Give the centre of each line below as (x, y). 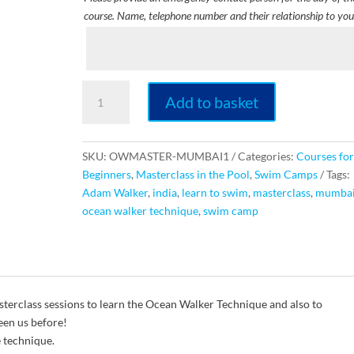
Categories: (267, 156)
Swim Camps (286, 174)
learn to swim (215, 192)
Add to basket (212, 102)
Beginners (106, 174)
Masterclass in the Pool (192, 174)
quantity (102, 179)
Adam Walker (115, 192)
